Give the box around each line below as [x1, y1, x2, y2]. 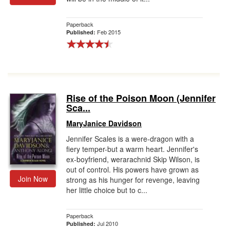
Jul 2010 [97, 219, 118, 227]
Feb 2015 [97, 28, 121, 36]
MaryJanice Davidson [66, 118, 142, 128]
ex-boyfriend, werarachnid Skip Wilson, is [66, 154, 200, 164]
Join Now [18, 174, 48, 184]
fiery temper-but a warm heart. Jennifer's [66, 144, 198, 154]
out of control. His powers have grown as [66, 164, 199, 175]
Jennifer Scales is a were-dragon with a [66, 133, 194, 144]
